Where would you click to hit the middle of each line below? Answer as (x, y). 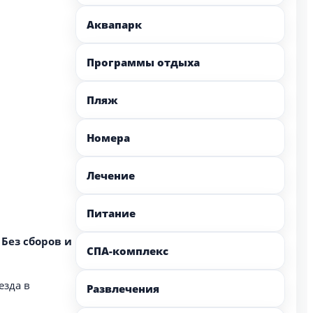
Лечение (111, 175)
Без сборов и (37, 241)
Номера (108, 138)
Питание (111, 213)
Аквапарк (114, 24)
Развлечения (123, 289)
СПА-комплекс (128, 251)
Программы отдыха (143, 62)
